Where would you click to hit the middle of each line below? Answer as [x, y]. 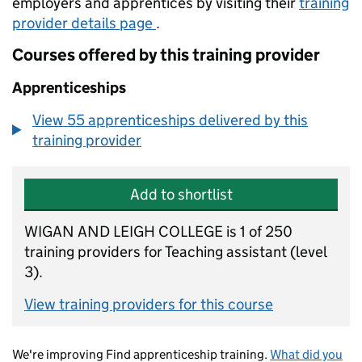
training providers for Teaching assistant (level [175, 252]
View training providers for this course [149, 304]
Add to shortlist [181, 194]
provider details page [84, 23]
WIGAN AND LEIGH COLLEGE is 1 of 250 [158, 232]
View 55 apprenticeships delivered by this [170, 120]
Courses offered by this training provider [166, 55]
